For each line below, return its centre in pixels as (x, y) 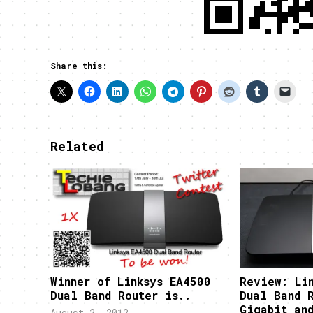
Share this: (79, 66)
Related (77, 146)
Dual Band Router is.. (121, 296)
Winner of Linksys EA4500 (131, 282)
